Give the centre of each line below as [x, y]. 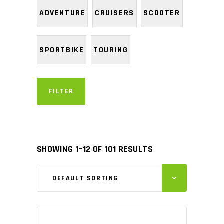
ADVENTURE [63, 13]
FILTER [61, 91]
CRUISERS [115, 13]
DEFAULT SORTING [85, 178]
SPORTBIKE [62, 50]
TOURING [111, 50]
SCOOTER [162, 13]
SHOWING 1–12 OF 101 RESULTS [95, 149]
